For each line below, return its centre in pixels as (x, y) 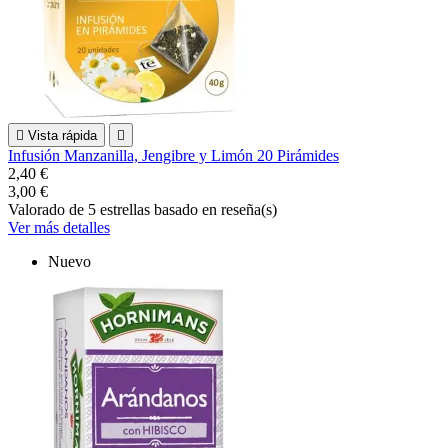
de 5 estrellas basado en (145, 209)
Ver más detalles (59, 227)
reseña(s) (249, 209)
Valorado (38, 209)
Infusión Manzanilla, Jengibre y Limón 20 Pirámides (173, 155)
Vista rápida (62, 135)
